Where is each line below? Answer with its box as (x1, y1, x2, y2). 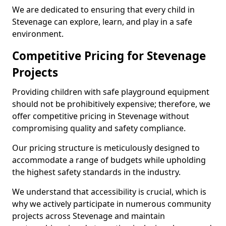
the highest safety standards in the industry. (12, 166, 181, 178)
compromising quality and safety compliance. (12, 123, 186, 134)
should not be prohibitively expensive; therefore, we (12, 98, 210, 109)
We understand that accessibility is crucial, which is (12, 186, 206, 197)
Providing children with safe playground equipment (12, 86, 209, 97)
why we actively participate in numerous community (12, 198, 211, 209)
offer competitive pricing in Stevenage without (12, 110, 189, 122)
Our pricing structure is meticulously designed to (12, 142, 200, 153)
